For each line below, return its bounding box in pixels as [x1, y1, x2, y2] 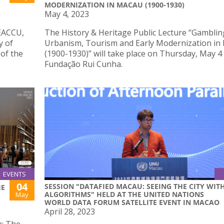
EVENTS [3, 169, 26, 179]
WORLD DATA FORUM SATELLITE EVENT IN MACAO [44, 197, 219, 207]
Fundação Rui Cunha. [44, 58, 122, 69]
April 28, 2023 [44, 206, 95, 217]
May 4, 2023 [44, 8, 89, 19]
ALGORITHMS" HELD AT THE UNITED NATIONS [44, 189, 204, 199]
